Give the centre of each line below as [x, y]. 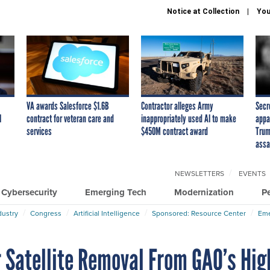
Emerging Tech [116, 192]
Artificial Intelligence [107, 213]
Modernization [204, 192]
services [39, 131]
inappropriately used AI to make [189, 118]
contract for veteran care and [70, 118]
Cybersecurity [29, 192]
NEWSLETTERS [199, 173]
